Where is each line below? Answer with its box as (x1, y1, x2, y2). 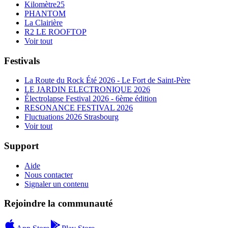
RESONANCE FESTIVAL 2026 (24, 103, 133, 112)
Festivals (4, 55, 40, 66)
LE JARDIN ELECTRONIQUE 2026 (24, 85, 150, 94)
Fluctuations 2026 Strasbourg (24, 112, 119, 122)
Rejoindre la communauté (4, 198, 112, 209)
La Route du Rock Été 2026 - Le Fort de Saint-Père (24, 76, 190, 85)
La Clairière (24, 18, 63, 27)
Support (4, 140, 39, 151)
